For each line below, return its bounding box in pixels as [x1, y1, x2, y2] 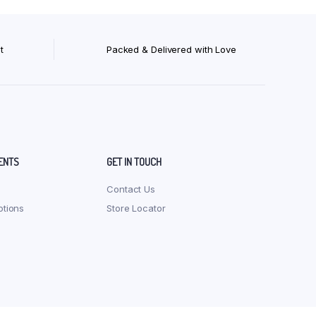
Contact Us [107, 183, 155, 195]
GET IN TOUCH [107, 155, 162, 169]
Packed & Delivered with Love [106, 43, 237, 55]
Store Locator [107, 202, 166, 214]
